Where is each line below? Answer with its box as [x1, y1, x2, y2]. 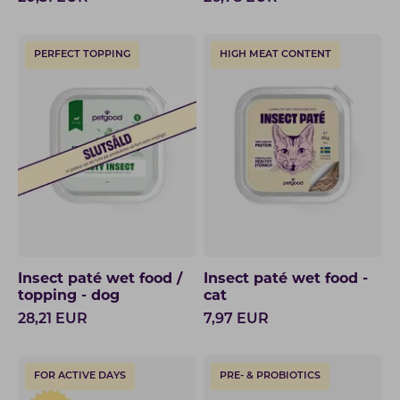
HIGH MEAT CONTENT [220, 50, 331, 60]
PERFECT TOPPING [34, 50, 130, 60]
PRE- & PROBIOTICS [220, 371, 321, 381]
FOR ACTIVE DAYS [34, 371, 126, 381]
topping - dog [18, 289, 120, 304]
